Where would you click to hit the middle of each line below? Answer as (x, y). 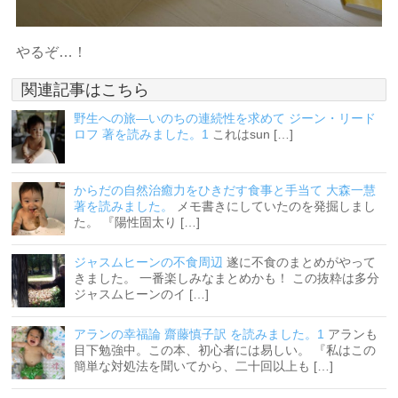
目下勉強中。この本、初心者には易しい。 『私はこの (225, 350)
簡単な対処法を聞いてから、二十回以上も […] (204, 366)
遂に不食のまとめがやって (302, 263)
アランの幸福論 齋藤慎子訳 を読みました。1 (199, 334)
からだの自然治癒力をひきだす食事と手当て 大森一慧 (225, 191)
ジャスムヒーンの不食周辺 (149, 263)
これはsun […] (253, 135)
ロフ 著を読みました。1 (142, 135)
